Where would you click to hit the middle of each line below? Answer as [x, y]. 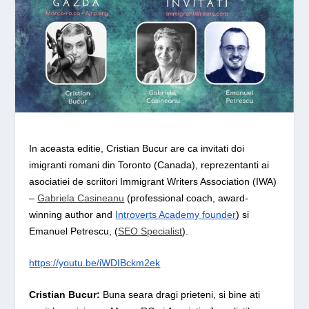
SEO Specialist [150, 231]
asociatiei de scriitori [75, 181]
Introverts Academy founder [176, 214]
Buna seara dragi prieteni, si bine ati [180, 295]
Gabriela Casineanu [81, 198]
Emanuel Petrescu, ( [74, 231]
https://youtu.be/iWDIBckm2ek [95, 262]
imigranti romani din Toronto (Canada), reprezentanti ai [149, 165]
